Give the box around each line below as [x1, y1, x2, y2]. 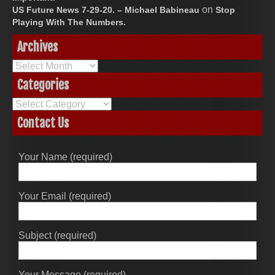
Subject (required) [18, 230, 96, 241]
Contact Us [17, 115, 69, 131]
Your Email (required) [18, 190, 111, 201]
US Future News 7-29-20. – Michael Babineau [12, 4, 199, 15]
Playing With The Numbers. [12, 17, 126, 27]
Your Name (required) [18, 151, 112, 162]
